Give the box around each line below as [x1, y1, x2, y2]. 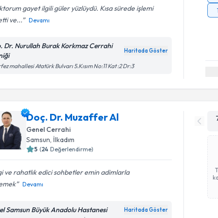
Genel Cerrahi [26, 125, 71, 134]
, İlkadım [50, 135, 75, 144]
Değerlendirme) [50, 145, 94, 153]
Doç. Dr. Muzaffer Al [26, 110, 119, 123]
